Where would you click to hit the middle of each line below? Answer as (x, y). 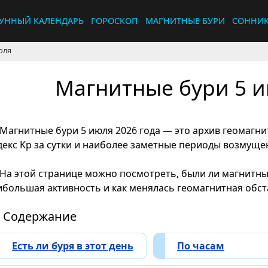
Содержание (40, 217)
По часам (201, 246)
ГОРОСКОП (115, 21)
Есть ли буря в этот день (73, 246)
